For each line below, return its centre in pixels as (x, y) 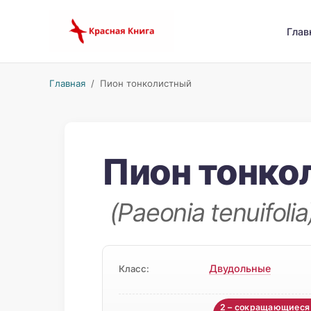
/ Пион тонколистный (138, 83)
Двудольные (239, 269)
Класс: (134, 269)
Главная (67, 83)
